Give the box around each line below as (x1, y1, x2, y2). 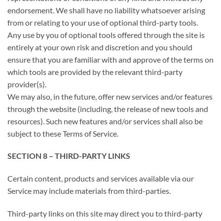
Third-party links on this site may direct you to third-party (7, 208, 202, 218)
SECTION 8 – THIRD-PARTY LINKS (7, 151, 130, 161)
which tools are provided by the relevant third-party (7, 67, 183, 76)
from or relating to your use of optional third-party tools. (7, 17, 198, 27)
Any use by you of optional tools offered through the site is (7, 30, 205, 39)
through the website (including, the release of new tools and (7, 104, 208, 113)
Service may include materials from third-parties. (7, 186, 171, 196)
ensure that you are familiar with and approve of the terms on (7, 54, 214, 64)
